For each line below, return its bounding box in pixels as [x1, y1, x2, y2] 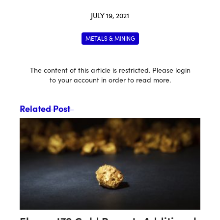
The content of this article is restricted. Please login [29, 65, 191, 75]
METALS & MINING [85, 34, 135, 43]
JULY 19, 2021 [91, 10, 129, 21]
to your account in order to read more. [49, 75, 171, 85]
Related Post [20, 102, 70, 115]
